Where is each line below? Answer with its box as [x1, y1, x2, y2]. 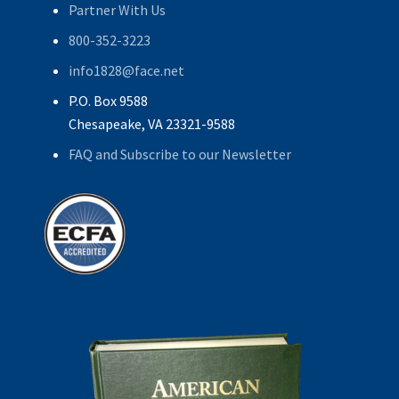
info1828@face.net [68, 61, 184, 80]
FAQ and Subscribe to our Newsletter [68, 145, 291, 164]
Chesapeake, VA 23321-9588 [68, 115, 235, 134]
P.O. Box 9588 [68, 92, 148, 110]
